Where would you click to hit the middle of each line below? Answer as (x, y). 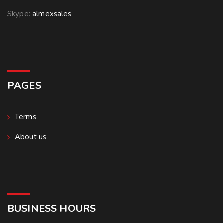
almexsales (52, 14)
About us (31, 137)
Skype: (20, 14)
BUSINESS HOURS (52, 208)
